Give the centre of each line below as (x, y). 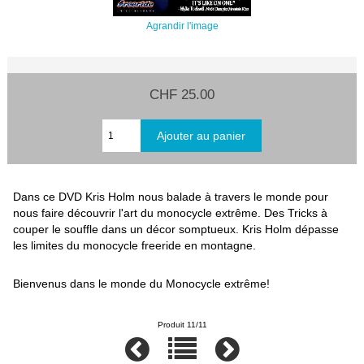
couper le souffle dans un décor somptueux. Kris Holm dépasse (176, 229)
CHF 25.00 (182, 94)
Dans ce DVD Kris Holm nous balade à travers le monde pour (171, 196)
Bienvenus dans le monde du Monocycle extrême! (142, 284)
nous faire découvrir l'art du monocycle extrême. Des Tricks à (171, 212)
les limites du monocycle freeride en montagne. (135, 245)
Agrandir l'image (182, 25)
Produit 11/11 (182, 324)
